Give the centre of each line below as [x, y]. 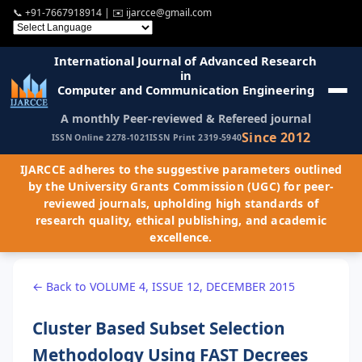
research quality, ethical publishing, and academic [181, 220]
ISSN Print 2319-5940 [196, 138]
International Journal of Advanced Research [186, 60]
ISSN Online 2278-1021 [101, 138]
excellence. [181, 237]
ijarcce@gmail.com [169, 13]
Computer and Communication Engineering [185, 89]
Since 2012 [276, 137]
